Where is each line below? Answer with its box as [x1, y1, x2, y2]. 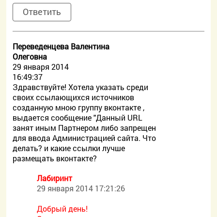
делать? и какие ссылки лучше [13, 143, 125, 153]
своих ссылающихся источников [13, 92, 135, 102]
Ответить [23, 6, 62, 17]
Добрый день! [37, 203, 88, 214]
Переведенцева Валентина [13, 41, 110, 51]
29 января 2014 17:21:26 [37, 183, 125, 193]
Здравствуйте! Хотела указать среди [13, 82, 149, 92]
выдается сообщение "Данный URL [13, 112, 143, 123]
